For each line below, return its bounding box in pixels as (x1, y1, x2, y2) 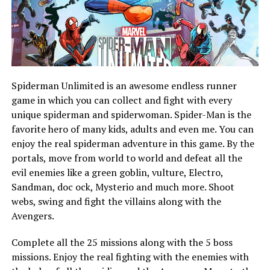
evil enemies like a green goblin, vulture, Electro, (11, 166, 223, 180)
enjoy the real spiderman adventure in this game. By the (11, 137, 254, 151)
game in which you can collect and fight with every (11, 93, 232, 107)
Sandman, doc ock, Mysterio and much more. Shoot (11, 180, 234, 194)
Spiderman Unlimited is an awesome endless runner (11, 79, 237, 93)
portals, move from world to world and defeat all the (11, 151, 242, 165)
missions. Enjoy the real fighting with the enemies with (11, 250, 249, 264)
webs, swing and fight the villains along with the (11, 195, 221, 209)
